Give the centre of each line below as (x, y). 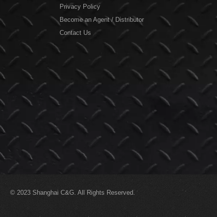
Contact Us (76, 33)
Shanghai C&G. (55, 192)
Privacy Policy (80, 7)
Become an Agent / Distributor (102, 20)
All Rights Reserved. (106, 192)
